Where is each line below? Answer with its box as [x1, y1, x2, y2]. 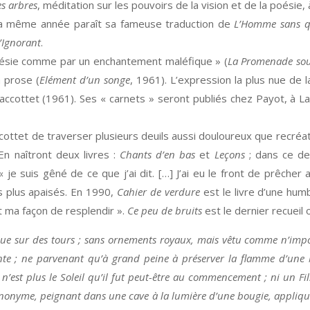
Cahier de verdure [117, 185, 200, 199]
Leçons [214, 147, 245, 161]
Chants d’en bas [120, 147, 196, 161]
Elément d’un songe [39, 73, 131, 86]
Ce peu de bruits [127, 203, 203, 217]
